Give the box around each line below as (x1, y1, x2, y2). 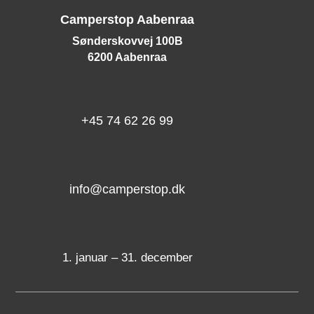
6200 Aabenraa (88, 50, 168, 63)
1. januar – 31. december (62, 250, 193, 264)
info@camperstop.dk (69, 182, 186, 196)
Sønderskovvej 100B (71, 34, 183, 47)
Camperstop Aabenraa (60, 12, 195, 27)
